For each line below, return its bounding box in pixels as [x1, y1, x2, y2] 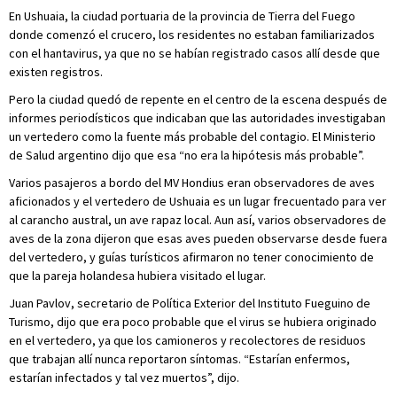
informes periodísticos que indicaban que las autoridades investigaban [9, 110, 385, 126]
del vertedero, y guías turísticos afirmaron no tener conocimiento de [9, 249, 374, 265]
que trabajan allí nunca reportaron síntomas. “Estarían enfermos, [9, 351, 350, 367]
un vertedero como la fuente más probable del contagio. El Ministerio [9, 128, 376, 144]
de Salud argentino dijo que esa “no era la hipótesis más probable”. [9, 147, 364, 163]
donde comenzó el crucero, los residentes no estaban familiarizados [9, 27, 375, 43]
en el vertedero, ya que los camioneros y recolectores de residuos [9, 332, 366, 348]
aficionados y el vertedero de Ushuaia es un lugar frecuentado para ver [9, 193, 386, 209]
